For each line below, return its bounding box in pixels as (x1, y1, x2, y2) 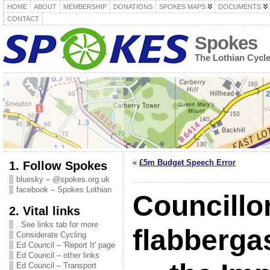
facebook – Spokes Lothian (16, 185, 111, 194)
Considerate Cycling (16, 230, 86, 239)
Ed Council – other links (16, 251, 99, 260)
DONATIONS (113, 3, 152, 10)
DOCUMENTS (218, 3, 261, 10)
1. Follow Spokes (8, 159, 107, 172)
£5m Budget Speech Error (139, 158, 236, 167)
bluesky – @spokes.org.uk (16, 175, 110, 184)
